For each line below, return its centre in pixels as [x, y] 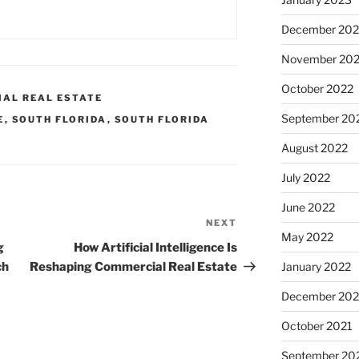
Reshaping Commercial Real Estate [134, 267]
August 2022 [314, 148]
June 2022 [308, 208]
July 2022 [305, 178]
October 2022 [317, 89]
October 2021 [317, 326]
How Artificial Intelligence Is [156, 248]
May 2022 [307, 237]
